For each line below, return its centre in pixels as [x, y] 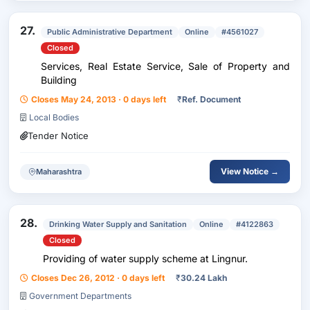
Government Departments [80, 296]
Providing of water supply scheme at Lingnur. [145, 258]
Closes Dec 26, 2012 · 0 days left [98, 278]
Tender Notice [58, 136]
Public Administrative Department [110, 32]
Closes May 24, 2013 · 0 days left [99, 99]
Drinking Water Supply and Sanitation [118, 224]
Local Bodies [54, 117]
